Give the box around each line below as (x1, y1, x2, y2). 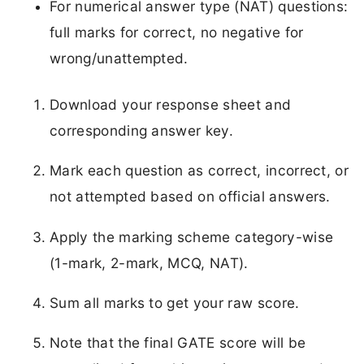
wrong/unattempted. (50, 49, 188, 67)
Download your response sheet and (50, 96, 292, 114)
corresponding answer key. (50, 122, 234, 140)
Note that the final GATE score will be (50, 333, 306, 351)
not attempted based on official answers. (50, 188, 331, 206)
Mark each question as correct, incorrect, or (50, 162, 349, 180)
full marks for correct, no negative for (50, 23, 304, 41)
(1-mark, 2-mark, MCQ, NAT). (50, 253, 249, 271)
